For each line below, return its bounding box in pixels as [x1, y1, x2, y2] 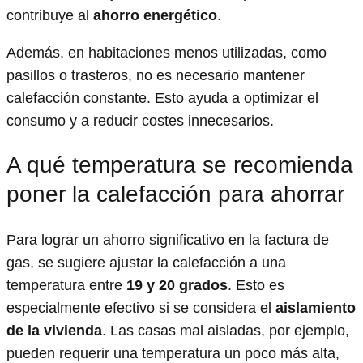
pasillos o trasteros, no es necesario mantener [6, 67, 305, 84]
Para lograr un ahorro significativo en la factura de [6, 231, 329, 248]
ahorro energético [93, 7, 217, 24]
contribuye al [6, 7, 93, 24]
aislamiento [275, 299, 356, 316]
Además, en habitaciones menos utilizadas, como [6, 45, 327, 62]
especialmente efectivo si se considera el [6, 299, 275, 316]
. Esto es [228, 276, 284, 293]
